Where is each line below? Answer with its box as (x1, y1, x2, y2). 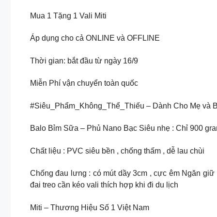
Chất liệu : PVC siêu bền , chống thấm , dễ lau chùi (30, 146, 204, 155)
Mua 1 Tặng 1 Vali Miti (30, 11, 107, 20)
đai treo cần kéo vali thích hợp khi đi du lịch (30, 181, 178, 189)
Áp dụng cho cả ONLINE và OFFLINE (30, 34, 160, 43)
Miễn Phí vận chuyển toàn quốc (30, 79, 138, 88)
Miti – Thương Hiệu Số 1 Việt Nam (30, 203, 149, 212)
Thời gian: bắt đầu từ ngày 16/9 (30, 56, 138, 65)
